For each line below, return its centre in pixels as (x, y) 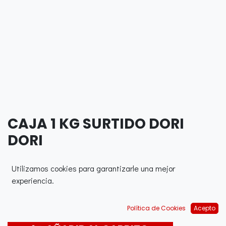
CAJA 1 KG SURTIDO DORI (96, 124)
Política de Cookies (156, 208)
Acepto (205, 208)
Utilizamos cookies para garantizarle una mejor (93, 168)
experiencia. (33, 180)
